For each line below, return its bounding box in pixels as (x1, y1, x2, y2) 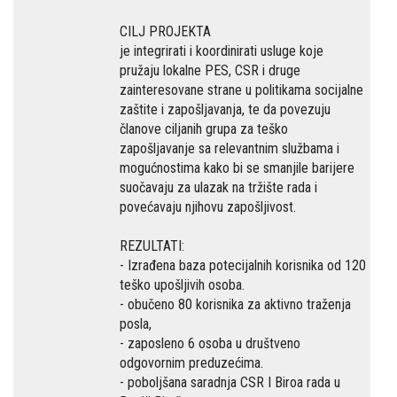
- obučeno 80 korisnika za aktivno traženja (120, 296, 351, 313)
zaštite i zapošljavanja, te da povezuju (120, 101, 331, 118)
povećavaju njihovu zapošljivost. (120, 198, 296, 215)
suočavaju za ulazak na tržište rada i (120, 179, 317, 196)
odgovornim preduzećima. (120, 354, 263, 371)
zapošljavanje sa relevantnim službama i (120, 140, 339, 157)
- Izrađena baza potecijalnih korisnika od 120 (120, 257, 366, 274)
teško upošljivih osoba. (120, 276, 245, 293)
